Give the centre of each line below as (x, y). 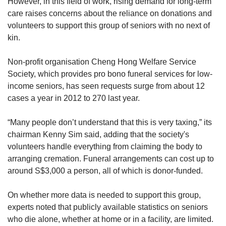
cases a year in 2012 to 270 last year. (74, 98)
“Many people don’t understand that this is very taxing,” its (110, 123)
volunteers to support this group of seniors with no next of (109, 26)
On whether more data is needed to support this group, (104, 195)
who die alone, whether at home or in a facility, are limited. (110, 219)
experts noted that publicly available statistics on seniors (108, 207)
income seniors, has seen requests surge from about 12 (106, 86)
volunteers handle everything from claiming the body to (105, 147)
